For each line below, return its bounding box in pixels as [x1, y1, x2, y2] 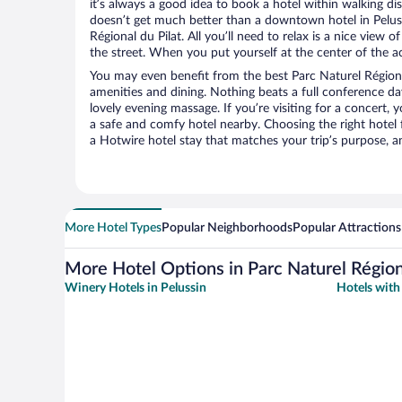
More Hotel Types [65, 222, 162, 235]
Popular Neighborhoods [162, 222, 293, 235]
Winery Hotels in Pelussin [65, 282, 206, 295]
